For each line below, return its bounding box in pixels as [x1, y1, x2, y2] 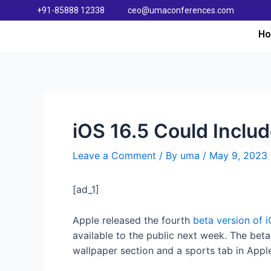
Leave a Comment [73, 149, 156, 162]
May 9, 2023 [209, 149, 267, 162]
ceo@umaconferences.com [127, 5, 234, 15]
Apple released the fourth [73, 214, 193, 226]
